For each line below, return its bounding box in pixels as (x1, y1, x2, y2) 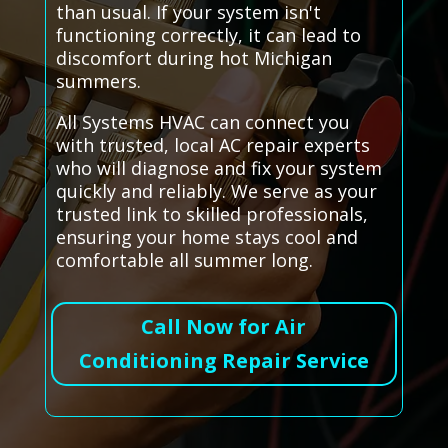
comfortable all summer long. (55, 248, 313, 273)
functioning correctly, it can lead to (55, 23, 361, 48)
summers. (55, 69, 141, 94)
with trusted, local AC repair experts (55, 133, 370, 158)
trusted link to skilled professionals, (55, 202, 368, 227)
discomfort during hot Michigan (55, 46, 332, 71)
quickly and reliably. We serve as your (55, 179, 377, 204)
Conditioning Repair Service (78, 347, 369, 375)
